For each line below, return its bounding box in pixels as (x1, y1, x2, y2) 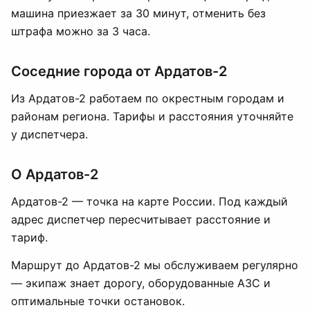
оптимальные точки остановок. (11, 294, 185, 308)
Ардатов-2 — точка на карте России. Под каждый (11, 194, 288, 208)
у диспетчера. (11, 127, 88, 141)
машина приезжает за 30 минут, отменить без (11, 6, 266, 20)
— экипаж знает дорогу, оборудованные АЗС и (11, 276, 271, 290)
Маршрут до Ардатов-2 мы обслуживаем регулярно (11, 258, 298, 272)
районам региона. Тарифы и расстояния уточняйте (11, 109, 293, 123)
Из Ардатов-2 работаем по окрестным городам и (11, 91, 284, 105)
